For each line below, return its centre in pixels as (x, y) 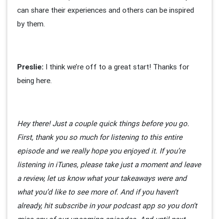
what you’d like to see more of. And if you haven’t (98, 192)
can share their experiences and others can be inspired (106, 10)
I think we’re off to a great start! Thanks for (116, 67)
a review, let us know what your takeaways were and (102, 178)
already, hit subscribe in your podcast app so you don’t (107, 206)
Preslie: (30, 67)
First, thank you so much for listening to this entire (100, 137)
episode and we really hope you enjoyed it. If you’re (101, 151)
